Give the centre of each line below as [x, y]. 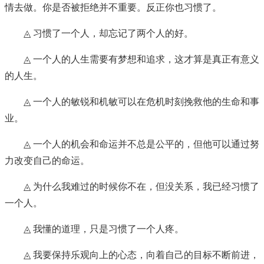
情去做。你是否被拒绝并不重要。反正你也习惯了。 [113, 8]
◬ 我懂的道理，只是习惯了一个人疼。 [104, 229]
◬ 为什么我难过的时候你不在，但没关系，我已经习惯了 [141, 187]
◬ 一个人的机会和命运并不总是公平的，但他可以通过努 [141, 144]
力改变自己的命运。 [47, 161]
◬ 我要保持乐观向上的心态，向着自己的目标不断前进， [141, 255]
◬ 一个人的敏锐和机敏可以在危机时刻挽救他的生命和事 [141, 102]
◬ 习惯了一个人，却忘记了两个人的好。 [108, 34]
